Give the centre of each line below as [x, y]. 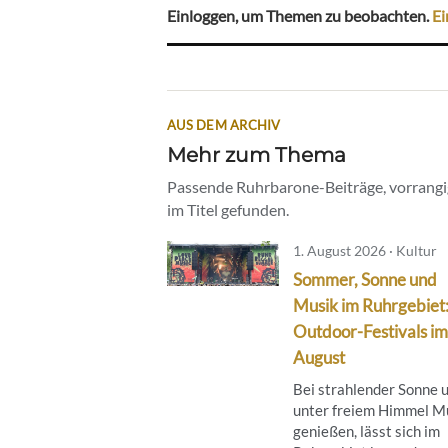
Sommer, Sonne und [365, 279]
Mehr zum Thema [256, 154]
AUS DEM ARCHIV [224, 124]
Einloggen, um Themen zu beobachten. [299, 15]
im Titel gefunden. [228, 209]
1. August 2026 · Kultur [365, 250]
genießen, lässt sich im [366, 430]
